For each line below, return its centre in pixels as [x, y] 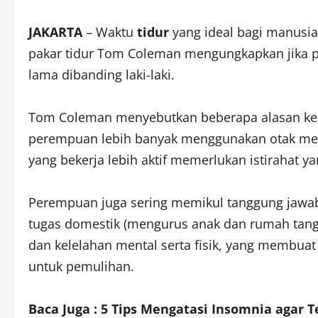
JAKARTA [55, 32]
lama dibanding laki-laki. [102, 75]
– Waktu [108, 32]
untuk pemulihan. [81, 266]
